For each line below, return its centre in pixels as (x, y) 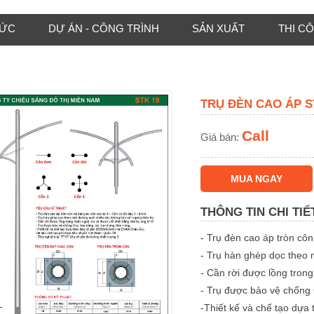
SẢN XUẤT (219, 28)
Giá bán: (221, 137)
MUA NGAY (256, 179)
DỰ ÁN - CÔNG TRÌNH (104, 28)
